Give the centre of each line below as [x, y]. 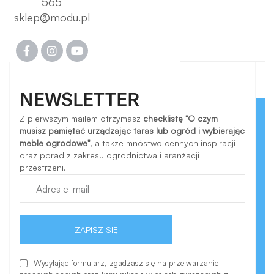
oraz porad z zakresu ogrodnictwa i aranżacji [110, 155]
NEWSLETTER [80, 99]
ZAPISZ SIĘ [96, 229]
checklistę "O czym [181, 119]
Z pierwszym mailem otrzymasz [82, 119]
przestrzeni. [43, 168]
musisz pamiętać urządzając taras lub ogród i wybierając [132, 131]
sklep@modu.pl [52, 17]
